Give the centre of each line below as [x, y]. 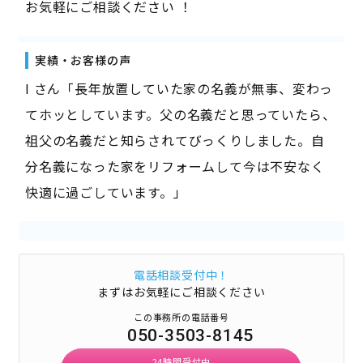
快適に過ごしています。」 [106, 192]
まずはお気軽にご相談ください [181, 292]
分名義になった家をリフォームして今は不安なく [175, 167]
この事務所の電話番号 [181, 317]
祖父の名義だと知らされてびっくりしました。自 [175, 141]
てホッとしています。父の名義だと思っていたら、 [180, 115]
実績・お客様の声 [83, 60]
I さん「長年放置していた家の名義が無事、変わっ [179, 89]
